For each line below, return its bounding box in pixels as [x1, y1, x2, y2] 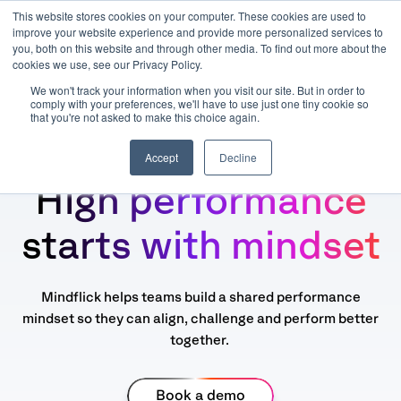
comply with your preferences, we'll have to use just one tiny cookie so [30, 96, 369, 111]
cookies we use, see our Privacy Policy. [13, 56, 202, 72]
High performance [34, 178, 367, 225]
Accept [144, 149, 178, 165]
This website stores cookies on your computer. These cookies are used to [13, 8, 366, 23]
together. [169, 332, 232, 348]
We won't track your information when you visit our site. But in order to [30, 82, 365, 98]
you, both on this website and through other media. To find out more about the [13, 40, 387, 55]
